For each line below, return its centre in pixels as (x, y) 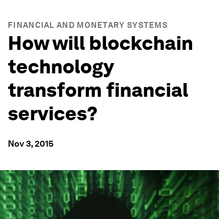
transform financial (98, 90)
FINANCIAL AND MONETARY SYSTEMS (88, 25)
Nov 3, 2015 (31, 143)
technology (61, 66)
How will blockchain (100, 43)
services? (53, 113)
